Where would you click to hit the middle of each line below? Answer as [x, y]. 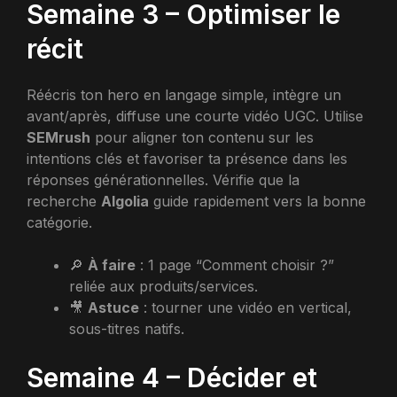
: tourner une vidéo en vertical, [245, 307]
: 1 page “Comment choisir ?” [235, 265]
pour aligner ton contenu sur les [202, 137]
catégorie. [59, 222]
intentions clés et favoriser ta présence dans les [187, 158]
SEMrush [58, 137]
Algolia [125, 201]
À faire [112, 265]
